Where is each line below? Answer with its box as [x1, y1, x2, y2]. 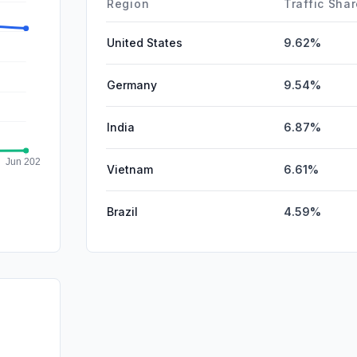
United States [107, 35, 182, 49]
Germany [107, 77, 157, 92]
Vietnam [107, 162, 153, 176]
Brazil [107, 204, 138, 218]
